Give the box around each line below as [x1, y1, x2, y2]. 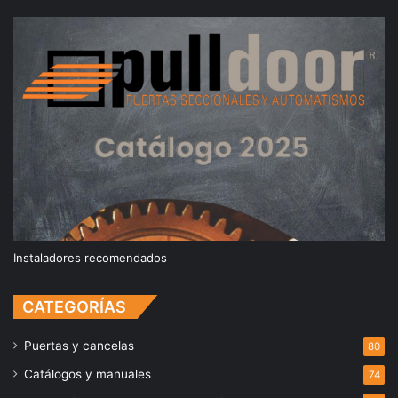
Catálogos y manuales [24, 367, 151, 382]
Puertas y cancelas [24, 338, 134, 354]
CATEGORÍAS [22, 298, 126, 317]
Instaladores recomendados [13, 251, 167, 266]
